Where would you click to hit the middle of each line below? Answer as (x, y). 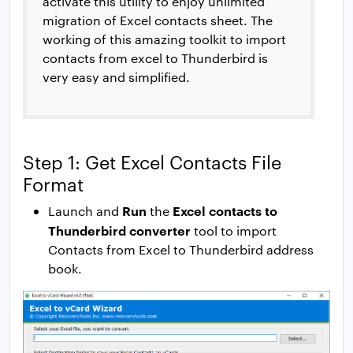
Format (53, 184)
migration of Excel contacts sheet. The (158, 20)
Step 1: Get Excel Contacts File (152, 162)
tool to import (234, 231)
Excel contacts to (225, 211)
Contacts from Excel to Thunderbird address (181, 250)
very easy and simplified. (116, 77)
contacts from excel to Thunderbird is (155, 58)
